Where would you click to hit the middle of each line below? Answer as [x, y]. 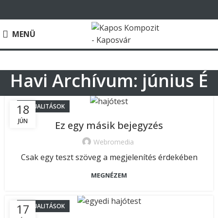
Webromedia [113, 142]
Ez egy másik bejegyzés [109, 126]
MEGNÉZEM [109, 175]
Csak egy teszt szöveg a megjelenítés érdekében [109, 157]
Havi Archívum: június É [109, 81]
